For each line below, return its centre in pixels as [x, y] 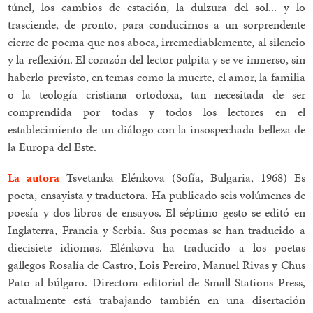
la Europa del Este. [52, 146]
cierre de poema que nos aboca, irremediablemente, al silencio [156, 42]
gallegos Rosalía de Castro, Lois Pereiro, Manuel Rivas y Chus [156, 265]
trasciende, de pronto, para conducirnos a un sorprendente [156, 24]
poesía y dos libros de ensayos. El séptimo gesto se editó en [156, 212]
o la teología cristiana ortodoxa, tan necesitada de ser [156, 94]
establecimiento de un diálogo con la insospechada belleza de [156, 129]
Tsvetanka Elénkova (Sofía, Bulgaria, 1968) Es [182, 177]
